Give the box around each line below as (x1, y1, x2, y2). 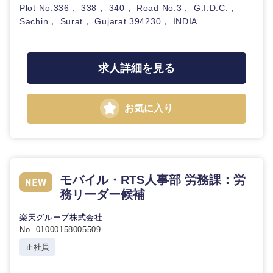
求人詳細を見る (98, 62, 175, 74)
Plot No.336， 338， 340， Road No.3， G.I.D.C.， (19, 3, 238, 13)
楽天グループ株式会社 (19, 213, 103, 222)
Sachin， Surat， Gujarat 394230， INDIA (19, 16, 198, 26)
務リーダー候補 (60, 188, 145, 201)
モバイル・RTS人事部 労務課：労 (60, 173, 246, 186)
